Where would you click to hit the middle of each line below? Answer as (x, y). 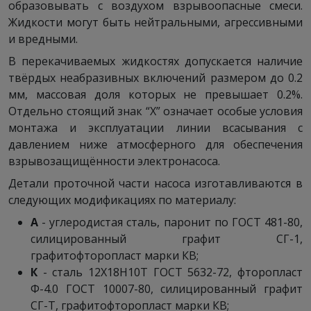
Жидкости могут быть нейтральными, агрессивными (155, 22)
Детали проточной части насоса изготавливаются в (155, 183)
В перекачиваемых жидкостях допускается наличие (155, 61)
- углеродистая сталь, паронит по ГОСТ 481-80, (170, 222)
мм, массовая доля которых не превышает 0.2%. (155, 94)
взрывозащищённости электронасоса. (114, 161)
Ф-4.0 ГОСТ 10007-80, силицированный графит (167, 289)
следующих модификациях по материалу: (122, 200)
